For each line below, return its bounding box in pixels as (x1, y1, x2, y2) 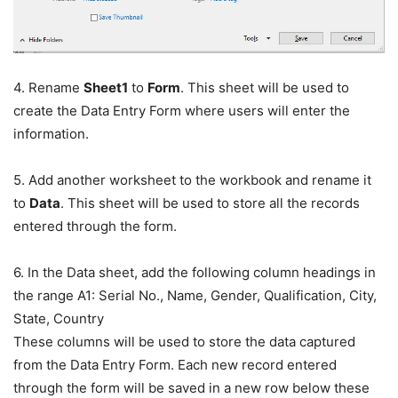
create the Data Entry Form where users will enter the (13, 102, 350, 120)
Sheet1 (84, 79, 128, 97)
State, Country (13, 310, 104, 328)
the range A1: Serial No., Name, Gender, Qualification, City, (13, 287, 377, 305)
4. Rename (13, 79, 84, 97)
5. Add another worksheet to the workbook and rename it (13, 171, 371, 189)
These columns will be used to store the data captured (13, 333, 355, 351)
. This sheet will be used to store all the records (60, 195, 360, 212)
